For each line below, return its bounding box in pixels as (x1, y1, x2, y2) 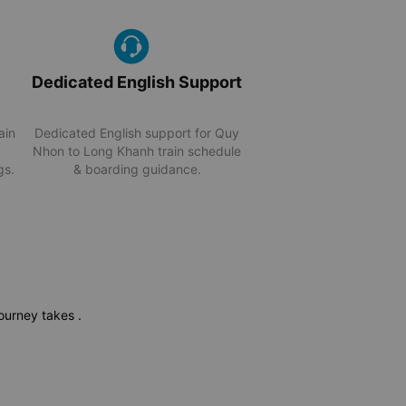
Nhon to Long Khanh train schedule (33, 143, 242, 159)
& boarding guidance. (72, 161, 201, 178)
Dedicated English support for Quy (34, 125, 240, 141)
